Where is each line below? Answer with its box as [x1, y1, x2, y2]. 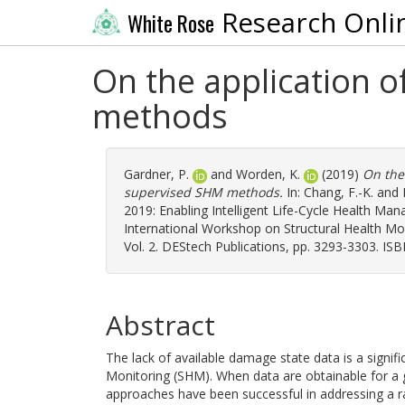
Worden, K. [236, 165, 300, 183]
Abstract [106, 306, 215, 344]
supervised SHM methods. [124, 184, 283, 201]
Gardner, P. [124, 165, 189, 183]
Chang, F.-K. [304, 184, 373, 201]
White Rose [127, 7, 214, 39]
